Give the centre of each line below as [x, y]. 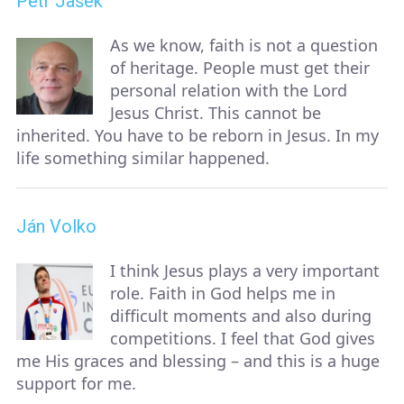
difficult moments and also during [241, 316]
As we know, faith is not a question [244, 46]
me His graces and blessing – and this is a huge [198, 361]
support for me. [76, 384]
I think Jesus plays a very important [245, 271]
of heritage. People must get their [240, 68]
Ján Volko [56, 227]
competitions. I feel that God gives [243, 339]
